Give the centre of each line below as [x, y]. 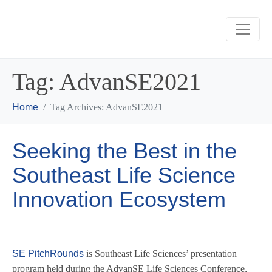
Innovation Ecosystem [119, 199]
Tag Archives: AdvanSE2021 [107, 107]
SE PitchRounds [48, 253]
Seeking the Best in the [124, 151]
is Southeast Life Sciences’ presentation [160, 253]
